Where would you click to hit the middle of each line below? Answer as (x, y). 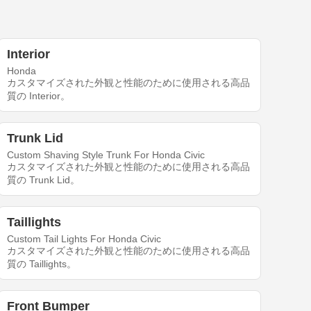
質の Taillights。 (42, 264)
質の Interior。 (39, 96)
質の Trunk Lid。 (44, 180)
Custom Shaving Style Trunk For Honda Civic (106, 155)
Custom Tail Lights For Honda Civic (84, 239)
